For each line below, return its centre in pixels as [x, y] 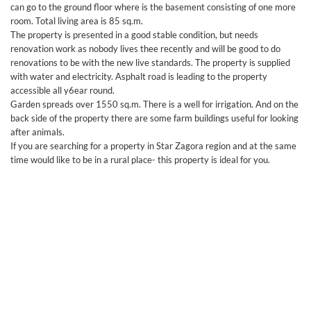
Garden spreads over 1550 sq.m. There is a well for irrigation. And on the [154, 104]
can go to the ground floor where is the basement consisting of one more [153, 7]
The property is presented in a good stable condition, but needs [134, 35]
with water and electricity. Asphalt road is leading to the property [139, 76]
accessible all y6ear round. [62, 90]
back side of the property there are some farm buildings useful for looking [154, 118]
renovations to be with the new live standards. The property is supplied [150, 62]
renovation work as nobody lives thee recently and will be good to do [145, 49]
